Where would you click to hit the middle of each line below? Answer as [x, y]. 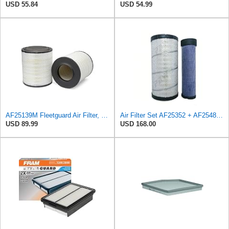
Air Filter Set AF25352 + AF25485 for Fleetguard [220, 116]
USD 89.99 [22, 124]
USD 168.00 [138, 124]
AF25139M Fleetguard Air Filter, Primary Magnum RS [105, 116]
